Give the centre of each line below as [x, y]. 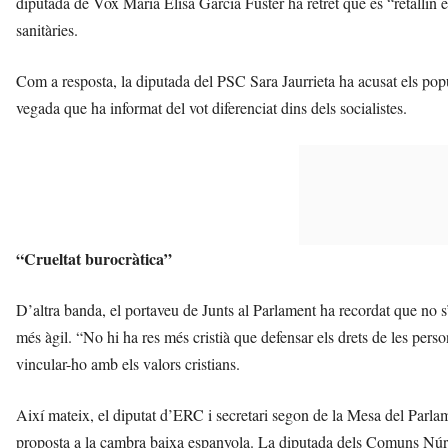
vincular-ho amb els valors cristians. [128, 363]
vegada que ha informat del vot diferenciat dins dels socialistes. [211, 107]
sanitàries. [47, 29]
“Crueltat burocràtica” [94, 258]
